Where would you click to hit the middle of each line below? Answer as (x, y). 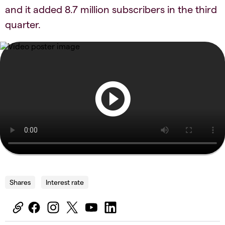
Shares (20, 182)
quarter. (23, 24)
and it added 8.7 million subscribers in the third (111, 9)
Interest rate (65, 182)
